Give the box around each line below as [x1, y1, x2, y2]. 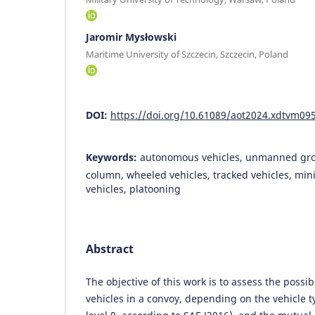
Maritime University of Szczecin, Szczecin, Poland [86, 47, 288, 60]
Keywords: [86, 150, 140, 164]
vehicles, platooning [86, 181, 181, 195]
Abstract [86, 240, 134, 257]
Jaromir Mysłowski [86, 30, 176, 44]
